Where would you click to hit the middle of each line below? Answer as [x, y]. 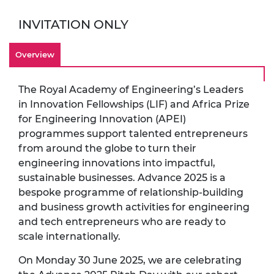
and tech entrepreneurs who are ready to [122, 221]
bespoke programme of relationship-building [131, 192]
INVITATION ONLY [73, 24]
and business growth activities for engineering [134, 207]
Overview [35, 54]
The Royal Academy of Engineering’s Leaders [131, 89]
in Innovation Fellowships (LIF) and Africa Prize [134, 104]
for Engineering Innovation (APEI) [102, 119]
